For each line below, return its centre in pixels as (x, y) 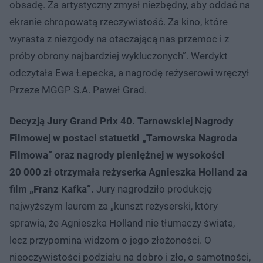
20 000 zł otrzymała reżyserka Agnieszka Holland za (128, 172)
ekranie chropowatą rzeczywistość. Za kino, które (119, 21)
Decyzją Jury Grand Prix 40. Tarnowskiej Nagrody (122, 121)
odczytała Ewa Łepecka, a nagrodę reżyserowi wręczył (129, 73)
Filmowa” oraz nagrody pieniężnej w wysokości (117, 155)
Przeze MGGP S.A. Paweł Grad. (78, 90)
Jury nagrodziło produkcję (153, 189)
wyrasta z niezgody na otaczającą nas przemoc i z (119, 38)
